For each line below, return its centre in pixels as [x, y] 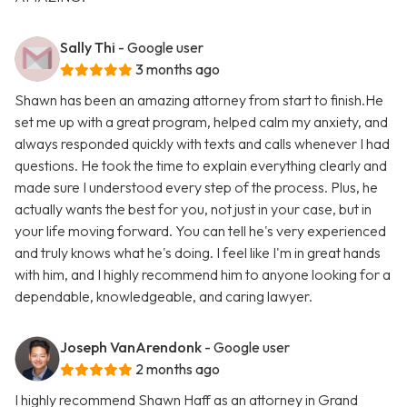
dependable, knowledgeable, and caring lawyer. [164, 297]
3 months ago [178, 69]
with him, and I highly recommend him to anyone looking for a [203, 275]
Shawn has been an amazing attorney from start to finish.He [199, 100]
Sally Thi [88, 48]
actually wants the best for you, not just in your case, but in [193, 209]
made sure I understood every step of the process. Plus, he [196, 188]
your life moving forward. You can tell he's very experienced [200, 231]
